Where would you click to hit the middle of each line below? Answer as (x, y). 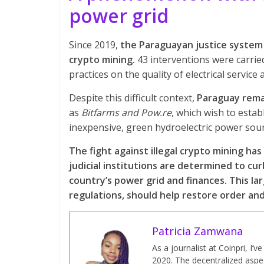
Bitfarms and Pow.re (125, 113)
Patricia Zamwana (197, 231)
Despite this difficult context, (133, 98)
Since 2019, (93, 45)
